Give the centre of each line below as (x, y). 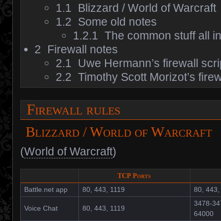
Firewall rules (76, 110)
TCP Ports (134, 176)
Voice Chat (41, 208)
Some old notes (117, 21)
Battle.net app (46, 190)
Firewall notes (83, 49)
